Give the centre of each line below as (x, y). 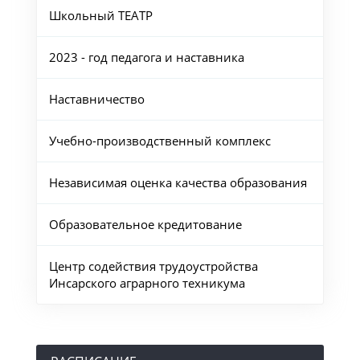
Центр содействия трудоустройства (153, 266)
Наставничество (96, 99)
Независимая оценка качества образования (178, 183)
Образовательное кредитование (145, 225)
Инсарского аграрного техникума (147, 283)
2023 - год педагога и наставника (146, 57)
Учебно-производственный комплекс (160, 141)
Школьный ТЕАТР (100, 16)
